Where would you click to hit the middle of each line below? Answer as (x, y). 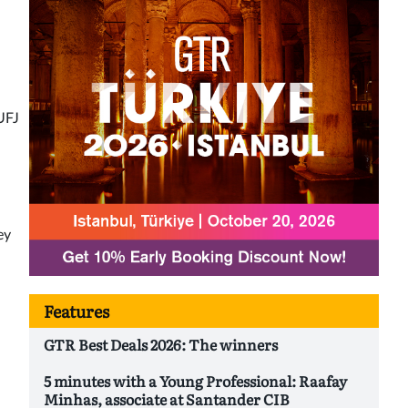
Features (76, 311)
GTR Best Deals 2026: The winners (161, 345)
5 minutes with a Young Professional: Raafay (195, 381)
